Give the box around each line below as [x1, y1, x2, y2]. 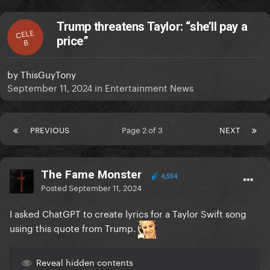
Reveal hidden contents [36, 255, 133, 269]
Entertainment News [105, 80, 193, 95]
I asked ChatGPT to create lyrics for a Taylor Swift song [10, 206, 246, 221]
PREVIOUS [30, 123, 69, 136]
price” [57, 34, 89, 49]
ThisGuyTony [20, 66, 76, 81]
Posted [41, 181, 69, 193]
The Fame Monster [41, 168, 142, 182]
